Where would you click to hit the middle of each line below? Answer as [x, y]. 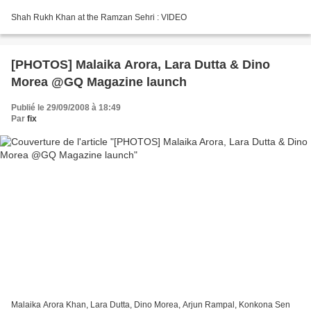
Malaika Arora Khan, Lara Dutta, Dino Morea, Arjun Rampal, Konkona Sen [151, 304]
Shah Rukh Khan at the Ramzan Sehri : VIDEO [99, 18]
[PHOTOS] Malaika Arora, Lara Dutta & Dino [141, 65]
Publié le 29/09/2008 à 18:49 [66, 108]
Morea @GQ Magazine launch [99, 82]
